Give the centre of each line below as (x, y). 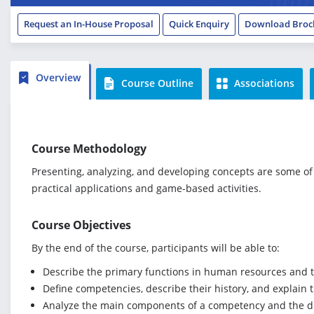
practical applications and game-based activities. (146, 188)
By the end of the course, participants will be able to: (156, 248)
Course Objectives (81, 225)
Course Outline (156, 83)
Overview (57, 77)
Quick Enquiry (199, 24)
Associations (263, 83)
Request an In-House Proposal (89, 24)
